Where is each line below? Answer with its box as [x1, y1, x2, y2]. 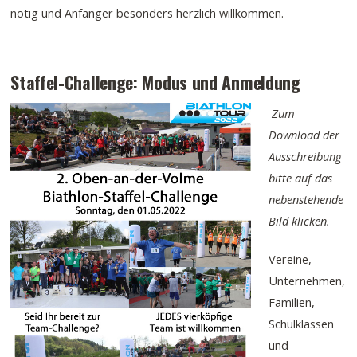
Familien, [268, 294, 315, 311]
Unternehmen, [268, 273, 345, 289]
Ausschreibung [268, 147, 342, 164]
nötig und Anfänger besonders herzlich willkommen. [10, 4, 284, 21]
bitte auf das [268, 169, 332, 186]
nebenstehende [268, 190, 343, 207]
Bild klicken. [268, 212, 330, 229]
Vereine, [268, 251, 312, 268]
